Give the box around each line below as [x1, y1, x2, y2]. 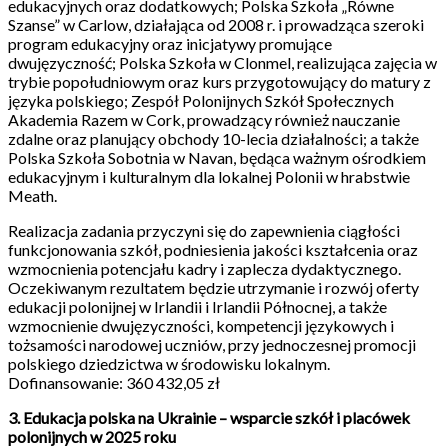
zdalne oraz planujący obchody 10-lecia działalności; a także [8, 129, 419, 148]
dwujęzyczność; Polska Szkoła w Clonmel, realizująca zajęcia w [8, 53, 437, 72]
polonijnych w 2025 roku [8, 427, 176, 446]
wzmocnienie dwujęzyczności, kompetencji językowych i [8, 316, 394, 335]
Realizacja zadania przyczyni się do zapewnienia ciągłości [8, 221, 400, 240]
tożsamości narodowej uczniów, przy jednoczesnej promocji [8, 335, 416, 354]
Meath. [8, 186, 57, 205]
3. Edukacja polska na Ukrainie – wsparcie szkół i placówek [8, 408, 410, 427]
